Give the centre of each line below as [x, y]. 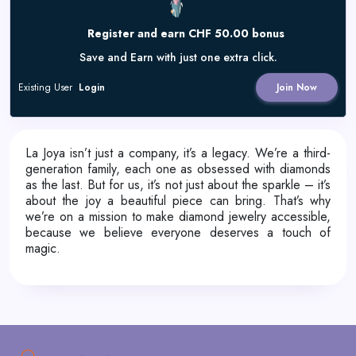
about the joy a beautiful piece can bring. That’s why [178, 201]
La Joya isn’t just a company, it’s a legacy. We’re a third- [178, 153]
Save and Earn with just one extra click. [178, 57]
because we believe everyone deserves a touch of [178, 232]
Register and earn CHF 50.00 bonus [186, 33]
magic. [43, 248]
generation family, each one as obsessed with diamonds [178, 169]
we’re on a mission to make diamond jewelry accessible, [178, 217]
